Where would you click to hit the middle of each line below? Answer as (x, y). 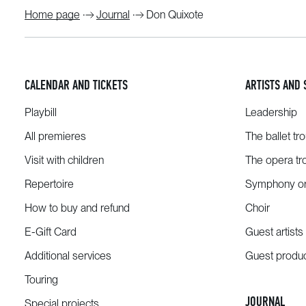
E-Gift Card (51, 232)
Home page (52, 15)
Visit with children (64, 160)
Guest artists (274, 232)
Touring (41, 280)
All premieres (55, 136)
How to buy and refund (77, 208)
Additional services (68, 256)
